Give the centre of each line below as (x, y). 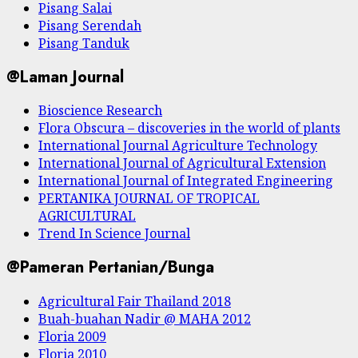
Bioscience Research (100, 111)
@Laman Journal (65, 77)
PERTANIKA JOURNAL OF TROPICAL (149, 199)
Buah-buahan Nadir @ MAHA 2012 (145, 318)
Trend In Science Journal (114, 234)
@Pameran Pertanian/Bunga (110, 268)
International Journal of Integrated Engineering (186, 181)
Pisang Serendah (90, 26)
